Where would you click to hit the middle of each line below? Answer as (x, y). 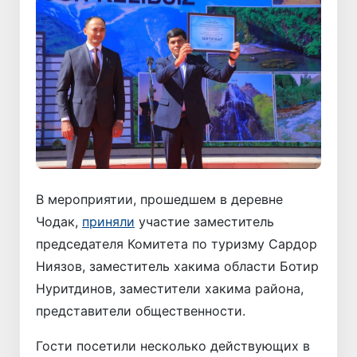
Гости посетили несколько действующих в (173, 345)
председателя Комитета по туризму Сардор (177, 243)
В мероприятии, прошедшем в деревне (159, 199)
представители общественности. (141, 310)
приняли (108, 221)
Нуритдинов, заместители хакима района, (170, 288)
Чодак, (59, 221)
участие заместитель (204, 221)
